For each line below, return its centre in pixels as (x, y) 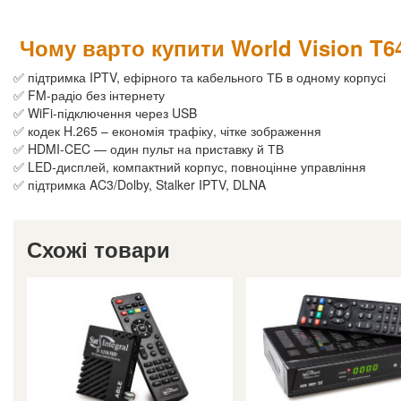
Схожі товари (98, 248)
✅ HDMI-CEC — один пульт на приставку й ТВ (149, 148)
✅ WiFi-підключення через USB (105, 112)
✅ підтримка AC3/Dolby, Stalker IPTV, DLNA (140, 184)
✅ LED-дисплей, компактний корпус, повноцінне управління (190, 166)
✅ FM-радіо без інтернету (89, 94)
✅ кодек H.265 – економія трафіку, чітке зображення (167, 130)
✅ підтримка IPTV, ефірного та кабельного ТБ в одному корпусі (200, 77)
